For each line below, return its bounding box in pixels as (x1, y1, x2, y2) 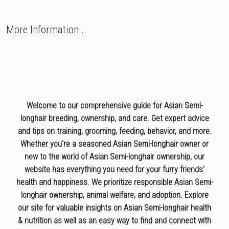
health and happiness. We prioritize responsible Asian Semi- (16, 177, 213, 188)
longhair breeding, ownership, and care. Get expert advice (20, 113, 209, 124)
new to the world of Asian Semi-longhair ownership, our (25, 152, 204, 162)
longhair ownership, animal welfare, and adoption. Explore (20, 190, 209, 200)
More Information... (6, 24, 86, 36)
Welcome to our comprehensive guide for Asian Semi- (26, 101, 203, 111)
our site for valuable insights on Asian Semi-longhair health (18, 203, 211, 213)
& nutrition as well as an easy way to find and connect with (18, 216, 211, 226)
